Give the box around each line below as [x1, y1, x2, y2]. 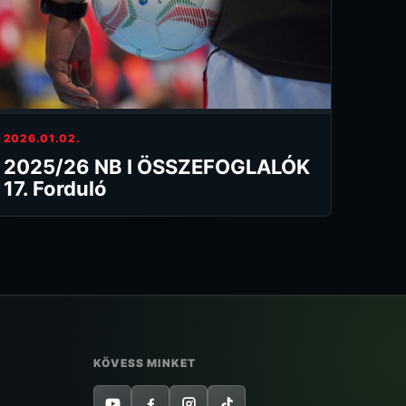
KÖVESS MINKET [93, 355, 196, 370]
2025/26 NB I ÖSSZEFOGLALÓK [3, 154, 310, 179]
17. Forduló [3, 176, 107, 200]
